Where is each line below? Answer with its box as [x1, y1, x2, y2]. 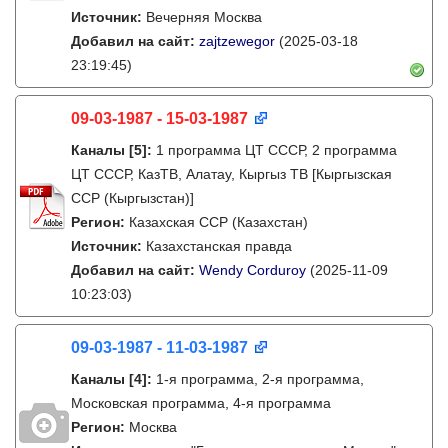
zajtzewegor [199, 33, 275, 49]
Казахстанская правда [146, 238, 292, 254]
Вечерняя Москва [146, 9, 262, 25]
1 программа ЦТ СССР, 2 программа [156, 142, 397, 158]
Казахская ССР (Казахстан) [129, 214, 308, 230]
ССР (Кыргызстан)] [71, 190, 194, 206]
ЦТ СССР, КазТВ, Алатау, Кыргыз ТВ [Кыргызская [71, 166, 392, 182]
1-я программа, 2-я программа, [156, 371, 364, 387]
